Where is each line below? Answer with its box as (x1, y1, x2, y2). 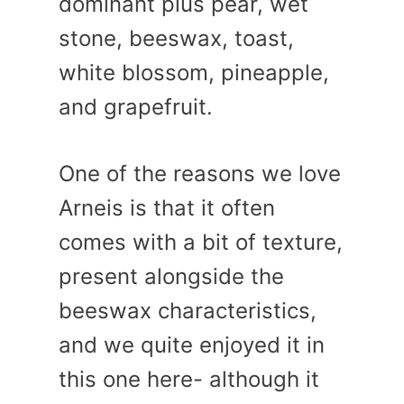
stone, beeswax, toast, (59, 25, 294, 52)
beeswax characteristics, (59, 298, 317, 325)
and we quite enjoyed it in (59, 332, 325, 359)
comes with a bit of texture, (59, 229, 343, 256)
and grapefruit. (59, 94, 213, 121)
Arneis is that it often (59, 195, 275, 222)
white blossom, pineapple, (59, 60, 329, 87)
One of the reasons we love (59, 161, 341, 188)
